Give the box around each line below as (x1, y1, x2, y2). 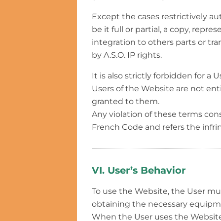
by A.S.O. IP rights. (92, 50, 162, 60)
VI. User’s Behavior (92, 164, 185, 176)
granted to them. (92, 96, 159, 106)
